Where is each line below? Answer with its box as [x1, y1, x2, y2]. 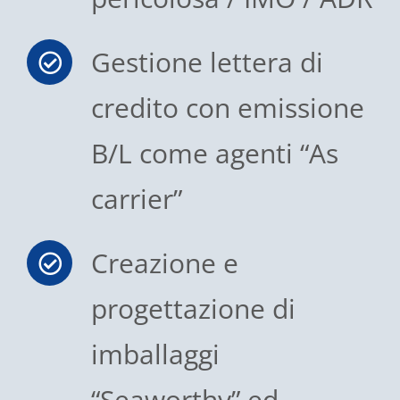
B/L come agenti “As [91, 135, 338, 172]
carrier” [91, 180, 182, 218]
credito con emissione [91, 89, 364, 127]
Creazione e [91, 245, 238, 282]
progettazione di [91, 290, 296, 328]
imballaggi [91, 336, 220, 373]
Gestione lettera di [91, 44, 323, 81]
